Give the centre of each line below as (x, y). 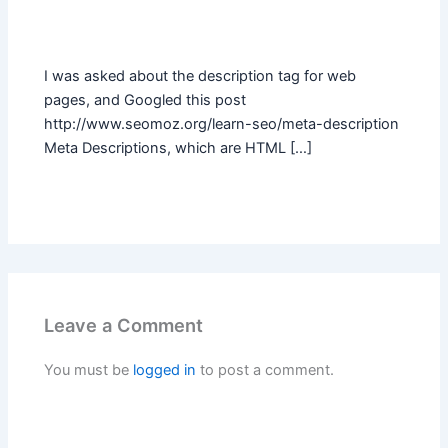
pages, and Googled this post (145, 100)
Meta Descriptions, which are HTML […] (178, 148)
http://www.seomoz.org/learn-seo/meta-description (222, 124)
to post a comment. (265, 369)
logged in (165, 369)
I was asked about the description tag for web (200, 76)
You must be (89, 369)
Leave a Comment (124, 324)
